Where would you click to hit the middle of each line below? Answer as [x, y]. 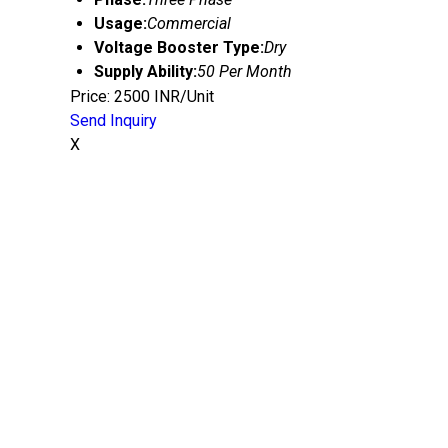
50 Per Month [244, 71]
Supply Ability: [145, 71]
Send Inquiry [113, 120]
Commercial [189, 23]
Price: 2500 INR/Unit [142, 96]
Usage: [120, 23]
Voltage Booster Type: [179, 47]
